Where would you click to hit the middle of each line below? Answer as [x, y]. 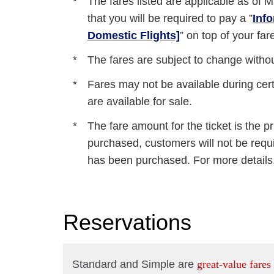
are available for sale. [140, 102]
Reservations [127, 222]
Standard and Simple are [135, 264]
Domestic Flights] [134, 35]
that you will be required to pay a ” [170, 18]
